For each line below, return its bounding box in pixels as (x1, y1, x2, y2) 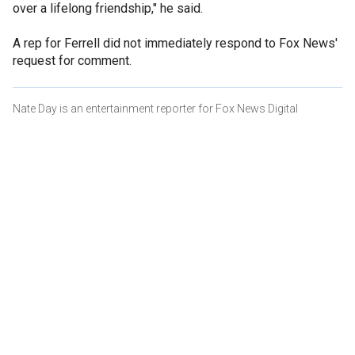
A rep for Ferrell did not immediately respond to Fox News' (13, 35, 338, 51)
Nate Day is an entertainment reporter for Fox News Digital (13, 101, 298, 115)
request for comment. (13, 52, 135, 68)
